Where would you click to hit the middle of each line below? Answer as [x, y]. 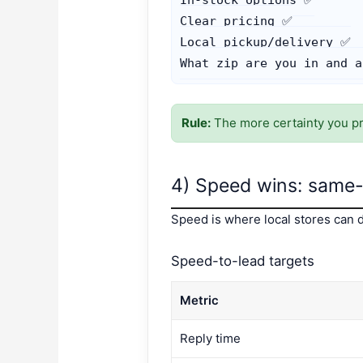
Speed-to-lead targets [243, 261]
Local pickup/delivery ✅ [266, 42]
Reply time [211, 339]
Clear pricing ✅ [237, 21]
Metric [200, 301]
